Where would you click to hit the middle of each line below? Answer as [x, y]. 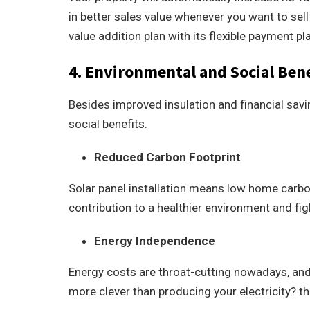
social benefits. [108, 124]
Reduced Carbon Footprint [167, 157]
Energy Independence [155, 241]
